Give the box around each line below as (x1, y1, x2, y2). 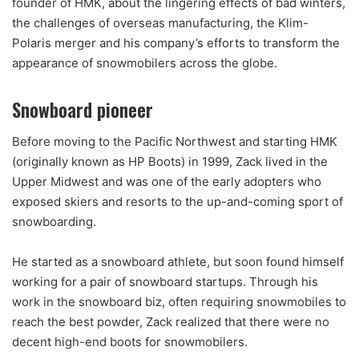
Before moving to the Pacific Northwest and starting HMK (12, 134, 337, 150)
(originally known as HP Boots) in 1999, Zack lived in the (12, 154, 328, 170)
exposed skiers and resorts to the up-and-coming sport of (12, 194, 343, 210)
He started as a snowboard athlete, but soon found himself (12, 254, 344, 270)
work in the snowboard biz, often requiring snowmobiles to (12, 294, 346, 310)
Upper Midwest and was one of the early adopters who (12, 174, 321, 190)
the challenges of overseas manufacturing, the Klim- (12, 14, 309, 30)
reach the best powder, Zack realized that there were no (12, 314, 329, 330)
